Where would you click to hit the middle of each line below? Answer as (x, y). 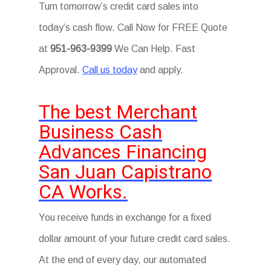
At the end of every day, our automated (123, 260)
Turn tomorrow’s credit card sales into (119, 6)
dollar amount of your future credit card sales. (135, 239)
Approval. (61, 70)
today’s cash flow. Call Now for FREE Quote (133, 28)
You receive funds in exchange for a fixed (125, 217)
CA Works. (83, 192)
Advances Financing (123, 152)
